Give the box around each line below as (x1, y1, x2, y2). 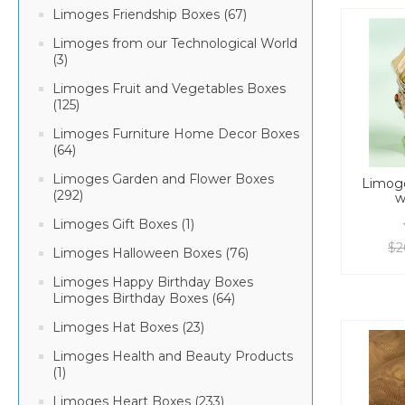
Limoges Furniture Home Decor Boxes (52, 126, 299, 142)
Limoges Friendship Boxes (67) (52, 6, 247, 23)
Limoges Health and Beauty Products (52, 348, 293, 364)
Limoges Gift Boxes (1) (52, 216, 194, 232)
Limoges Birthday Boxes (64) (52, 290, 235, 306)
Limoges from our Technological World (52, 35, 297, 52)
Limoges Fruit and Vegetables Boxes (52, 80, 286, 97)
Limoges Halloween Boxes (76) (52, 245, 249, 261)
